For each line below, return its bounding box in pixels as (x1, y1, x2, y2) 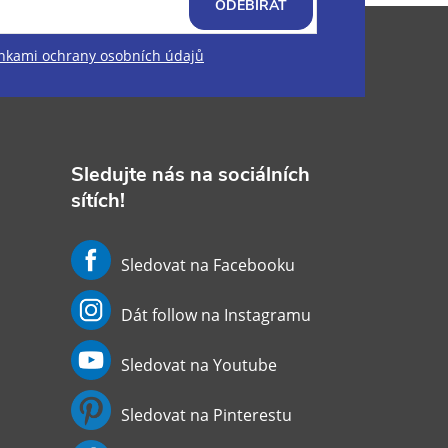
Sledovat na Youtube (120, 353, 277, 376)
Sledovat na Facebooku (120, 253, 295, 276)
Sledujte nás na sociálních (70, 160, 310, 188)
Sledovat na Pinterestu (120, 403, 292, 426)
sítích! (70, 186, 125, 214)
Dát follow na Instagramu (120, 303, 311, 326)
